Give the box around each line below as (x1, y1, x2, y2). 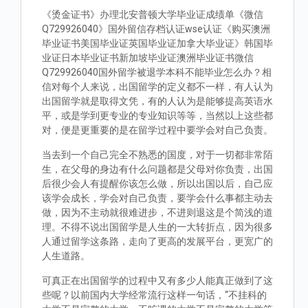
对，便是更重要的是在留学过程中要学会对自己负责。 (42, 124, 273, 135)
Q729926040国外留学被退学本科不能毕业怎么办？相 (42, 67, 272, 78)
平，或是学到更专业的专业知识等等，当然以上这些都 (42, 110, 273, 121)
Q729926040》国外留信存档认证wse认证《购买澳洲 (42, 23, 270, 34)
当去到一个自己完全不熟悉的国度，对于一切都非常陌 (42, 149, 273, 160)
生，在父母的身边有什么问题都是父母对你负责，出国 (42, 164, 273, 175)
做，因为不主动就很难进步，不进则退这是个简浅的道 (42, 207, 273, 218)
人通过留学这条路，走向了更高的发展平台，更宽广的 (42, 236, 273, 247)
